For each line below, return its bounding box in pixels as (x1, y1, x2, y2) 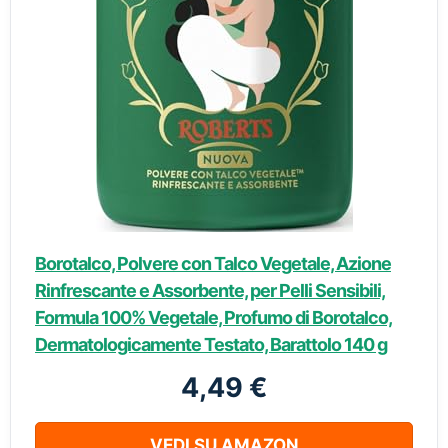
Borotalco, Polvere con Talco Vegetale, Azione (35, 253, 391, 274)
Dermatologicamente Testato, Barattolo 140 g (35, 334, 387, 355)
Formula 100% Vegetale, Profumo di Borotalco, (35, 307, 392, 328)
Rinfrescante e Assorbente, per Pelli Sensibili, (35, 280, 385, 301)
